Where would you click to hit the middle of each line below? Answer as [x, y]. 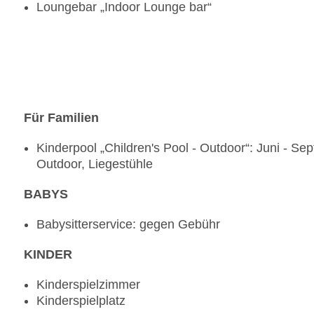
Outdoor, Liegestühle [95, 164]
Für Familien [61, 118]
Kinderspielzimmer [88, 285]
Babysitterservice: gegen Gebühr [128, 225]
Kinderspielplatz [81, 301]
